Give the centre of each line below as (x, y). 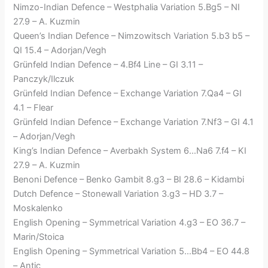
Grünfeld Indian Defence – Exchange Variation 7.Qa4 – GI (128, 94)
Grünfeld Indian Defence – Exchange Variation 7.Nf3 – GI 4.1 (134, 122)
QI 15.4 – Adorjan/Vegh (60, 51)
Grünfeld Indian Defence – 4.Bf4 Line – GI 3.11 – (108, 65)
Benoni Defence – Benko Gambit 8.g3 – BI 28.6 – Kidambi (129, 180)
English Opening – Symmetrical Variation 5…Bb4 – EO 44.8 (132, 252)
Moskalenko (38, 208)
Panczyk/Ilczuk (44, 79)
